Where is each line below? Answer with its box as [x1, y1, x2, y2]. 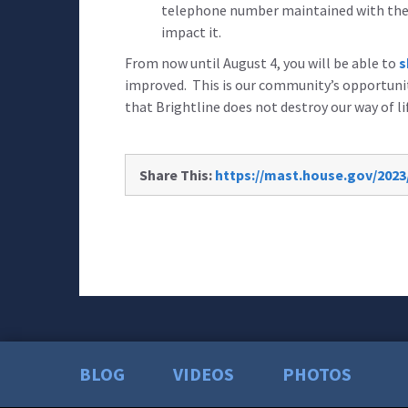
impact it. [161, 22, 221, 41]
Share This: [139, 165, 212, 184]
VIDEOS [173, 362, 234, 385]
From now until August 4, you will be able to [125, 53, 399, 72]
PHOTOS [282, 362, 352, 385]
